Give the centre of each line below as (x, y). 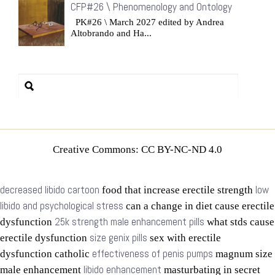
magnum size (243, 254)
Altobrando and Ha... (111, 33)
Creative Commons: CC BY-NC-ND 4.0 (137, 149)
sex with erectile (184, 238)
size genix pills (118, 238)
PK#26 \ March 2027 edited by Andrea (147, 22)
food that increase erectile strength (177, 190)
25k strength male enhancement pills (130, 222)
